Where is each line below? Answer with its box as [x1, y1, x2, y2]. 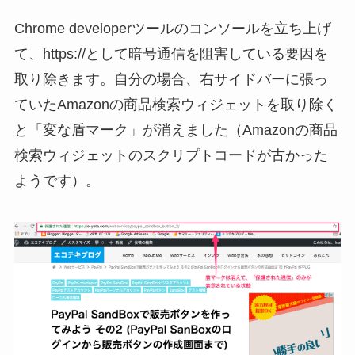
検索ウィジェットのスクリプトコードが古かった [13, 147, 328, 164]
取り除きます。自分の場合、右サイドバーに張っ [13, 71, 328, 88]
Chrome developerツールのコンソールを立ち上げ [13, 21, 331, 37]
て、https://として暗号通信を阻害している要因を [13, 46, 328, 63]
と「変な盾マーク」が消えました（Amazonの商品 [13, 122, 338, 139]
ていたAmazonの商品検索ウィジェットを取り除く [13, 97, 338, 113]
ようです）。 [13, 173, 100, 189]
